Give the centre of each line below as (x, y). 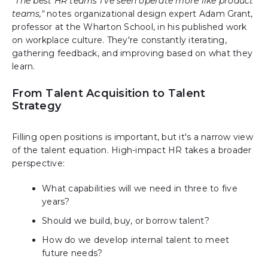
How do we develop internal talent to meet (136, 240)
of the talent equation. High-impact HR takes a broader (132, 150)
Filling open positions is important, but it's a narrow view (133, 137)
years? (56, 202)
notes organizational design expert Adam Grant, (148, 14)
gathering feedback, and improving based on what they (132, 54)
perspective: (38, 164)
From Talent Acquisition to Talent (109, 94)
